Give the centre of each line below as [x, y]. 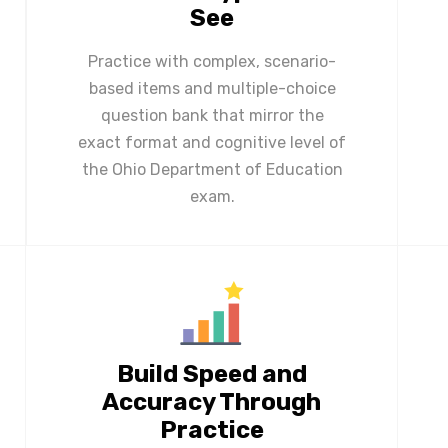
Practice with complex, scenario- [212, 61]
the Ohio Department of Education [212, 169]
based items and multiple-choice [212, 88]
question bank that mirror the [212, 115]
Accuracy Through [211, 401]
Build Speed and [211, 373]
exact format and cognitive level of [212, 142]
